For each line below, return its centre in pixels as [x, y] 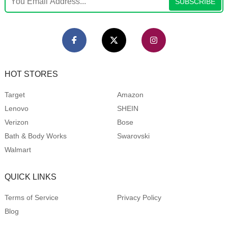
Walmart [18, 150]
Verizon [16, 122]
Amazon [130, 95]
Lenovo [16, 108]
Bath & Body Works [35, 136]
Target [15, 95]
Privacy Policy [139, 197]
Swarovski [133, 136]
